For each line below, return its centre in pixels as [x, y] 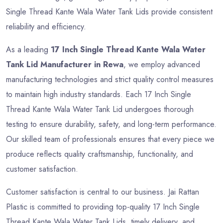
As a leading [28, 50]
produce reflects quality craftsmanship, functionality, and [100, 154]
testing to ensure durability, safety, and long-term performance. [111, 124]
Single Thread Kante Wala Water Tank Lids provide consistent [109, 12]
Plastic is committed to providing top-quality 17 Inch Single [103, 207]
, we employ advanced [162, 65]
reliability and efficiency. [46, 27]
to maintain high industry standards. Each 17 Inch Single [99, 95]
